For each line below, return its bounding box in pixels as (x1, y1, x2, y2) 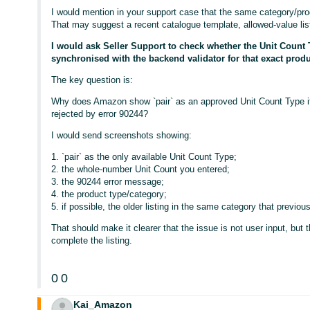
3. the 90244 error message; (51, 176, 165, 187)
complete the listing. (51, 235, 133, 246)
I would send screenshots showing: (51, 130, 192, 140)
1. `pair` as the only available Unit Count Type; (51, 152, 237, 162)
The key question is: (51, 75, 134, 85)
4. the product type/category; (51, 189, 167, 199)
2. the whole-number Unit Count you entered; (51, 164, 230, 174)
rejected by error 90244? (51, 109, 149, 119)
